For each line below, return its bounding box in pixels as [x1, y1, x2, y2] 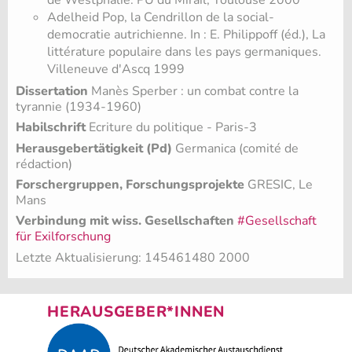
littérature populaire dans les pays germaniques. [47, 43, 321, 61]
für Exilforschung [16, 228, 111, 246]
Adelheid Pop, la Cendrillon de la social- [47, 9, 274, 27]
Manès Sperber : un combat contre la [88, 82, 299, 100]
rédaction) [16, 155, 72, 173]
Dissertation [16, 82, 88, 100]
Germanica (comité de [172, 139, 299, 157]
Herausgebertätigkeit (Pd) [16, 139, 172, 157]
